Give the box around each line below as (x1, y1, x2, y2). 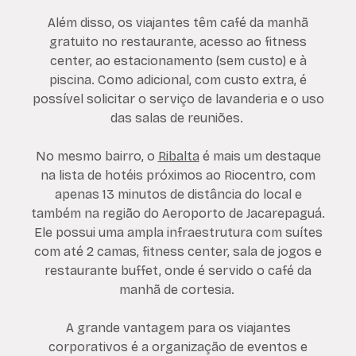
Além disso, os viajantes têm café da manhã (48, 15, 308, 31)
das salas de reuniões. (110, 110, 246, 126)
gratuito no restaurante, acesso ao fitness (49, 34, 307, 50)
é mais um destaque (199, 149, 321, 164)
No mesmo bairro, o (35, 149, 158, 164)
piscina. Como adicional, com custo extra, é (49, 72, 307, 88)
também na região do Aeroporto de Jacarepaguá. (31, 206, 325, 222)
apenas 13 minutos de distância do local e (54, 187, 302, 203)
